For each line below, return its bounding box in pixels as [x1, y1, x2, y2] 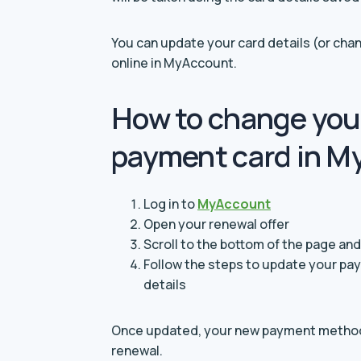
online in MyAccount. [111, 54, 237, 72]
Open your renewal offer [143, 215, 289, 233]
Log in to [143, 195, 197, 213]
